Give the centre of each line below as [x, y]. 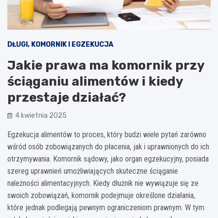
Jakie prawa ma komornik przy [106, 65]
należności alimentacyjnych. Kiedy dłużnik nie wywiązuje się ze [103, 183]
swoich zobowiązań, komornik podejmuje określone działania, [101, 195]
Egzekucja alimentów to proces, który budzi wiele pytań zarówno [107, 134]
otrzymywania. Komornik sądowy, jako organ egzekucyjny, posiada [108, 159]
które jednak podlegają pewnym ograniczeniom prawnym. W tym [106, 207]
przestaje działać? [67, 97]
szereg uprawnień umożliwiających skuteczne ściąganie [93, 171]
